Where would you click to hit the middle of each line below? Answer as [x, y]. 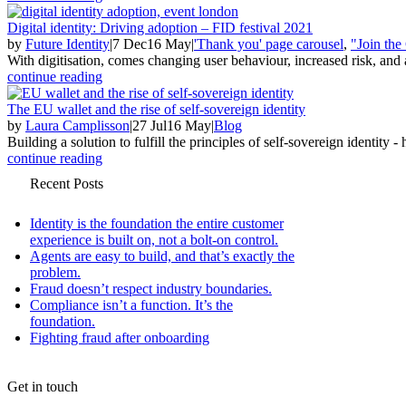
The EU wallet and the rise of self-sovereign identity [156, 109]
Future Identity [68, 43]
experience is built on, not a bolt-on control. [154, 239]
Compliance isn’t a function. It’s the [131, 304]
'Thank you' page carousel [269, 43]
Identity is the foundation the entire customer [157, 223]
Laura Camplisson [77, 125]
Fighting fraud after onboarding [120, 337]
